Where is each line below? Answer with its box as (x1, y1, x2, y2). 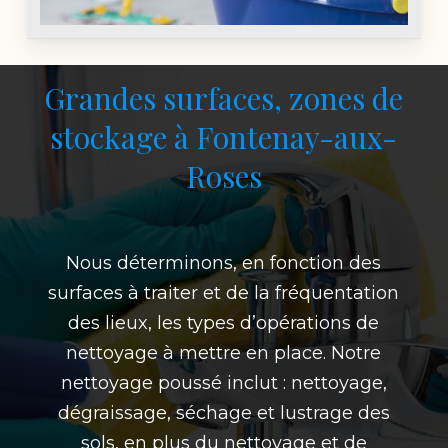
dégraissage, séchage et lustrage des (57, 401, 390, 424)
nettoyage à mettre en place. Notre (66, 341, 382, 364)
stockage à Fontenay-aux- (50, 116, 398, 157)
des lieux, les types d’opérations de (68, 311, 380, 334)
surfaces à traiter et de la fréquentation (48, 281, 400, 304)
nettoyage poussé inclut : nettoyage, (60, 371, 387, 394)
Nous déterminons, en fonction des (66, 251, 382, 274)
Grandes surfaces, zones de (44, 77, 404, 118)
